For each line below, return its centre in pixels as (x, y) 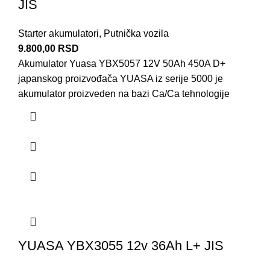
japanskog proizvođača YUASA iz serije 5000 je (121, 79)
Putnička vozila (136, 34)
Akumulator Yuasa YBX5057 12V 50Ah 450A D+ (122, 64)
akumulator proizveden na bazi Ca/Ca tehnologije (124, 94)
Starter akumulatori (58, 34)
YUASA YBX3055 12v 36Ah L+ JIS (121, 246)
